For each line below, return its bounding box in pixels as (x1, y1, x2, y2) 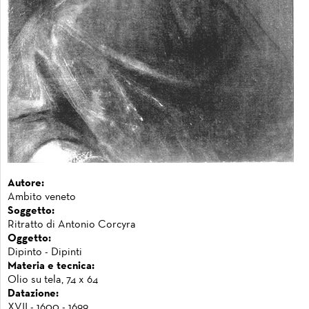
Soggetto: (8, 206, 54, 216)
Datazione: (8, 289, 59, 299)
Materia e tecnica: (8, 261, 94, 271)
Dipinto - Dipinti (8, 248, 82, 257)
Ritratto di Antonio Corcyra (8, 220, 136, 230)
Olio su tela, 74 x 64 (8, 275, 98, 285)
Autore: (8, 179, 44, 188)
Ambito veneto (8, 192, 76, 202)
